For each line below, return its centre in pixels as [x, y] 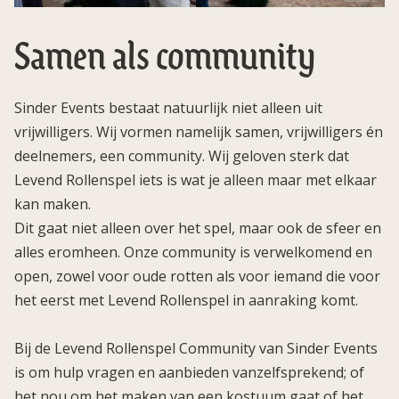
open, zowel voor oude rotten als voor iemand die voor [197, 277]
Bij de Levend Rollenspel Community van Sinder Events [196, 349]
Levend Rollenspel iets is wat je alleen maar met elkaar [195, 180]
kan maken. [54, 204]
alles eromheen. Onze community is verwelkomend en [193, 252]
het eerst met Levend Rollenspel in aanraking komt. [188, 301]
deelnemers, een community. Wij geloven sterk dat [182, 156]
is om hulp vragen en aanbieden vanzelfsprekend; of [189, 373]
